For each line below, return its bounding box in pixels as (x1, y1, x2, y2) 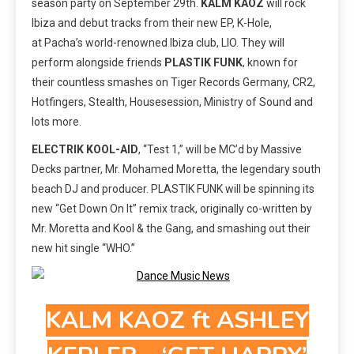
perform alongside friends (32, 56, 164, 70)
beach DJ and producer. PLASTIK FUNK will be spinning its (32, 183, 314, 196)
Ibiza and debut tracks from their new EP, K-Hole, (32, 17, 272, 30)
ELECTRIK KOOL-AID (32, 143, 138, 156)
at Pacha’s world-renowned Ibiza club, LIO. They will (32, 36, 284, 50)
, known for (243, 56, 298, 70)
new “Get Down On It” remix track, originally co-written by (32, 202, 312, 216)
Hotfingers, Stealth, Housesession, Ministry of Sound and (32, 96, 313, 109)
